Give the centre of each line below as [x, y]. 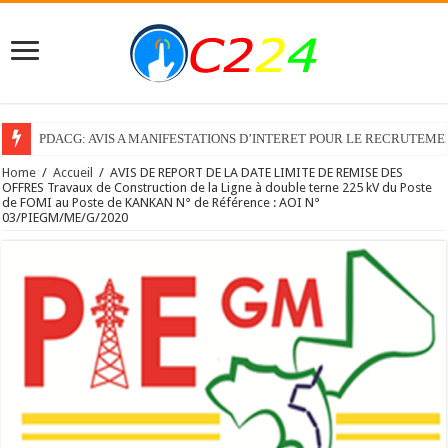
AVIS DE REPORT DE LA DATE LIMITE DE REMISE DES [257, 172]
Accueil [73, 172]
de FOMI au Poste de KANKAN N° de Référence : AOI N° [161, 202]
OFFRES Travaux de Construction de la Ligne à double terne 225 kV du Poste [217, 187]
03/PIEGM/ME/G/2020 [65, 217]
